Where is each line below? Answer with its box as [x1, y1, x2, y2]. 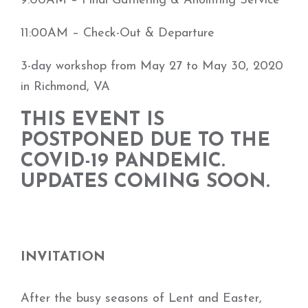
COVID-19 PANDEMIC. [21, 152, 225, 171]
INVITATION [21, 250, 105, 264]
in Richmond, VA [21, 80, 110, 93]
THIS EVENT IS [21, 111, 164, 130]
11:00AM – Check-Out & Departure [21, 27, 214, 40]
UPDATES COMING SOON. [21, 173, 269, 192]
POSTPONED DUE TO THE [21, 131, 270, 151]
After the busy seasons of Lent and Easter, [21, 292, 262, 305]
